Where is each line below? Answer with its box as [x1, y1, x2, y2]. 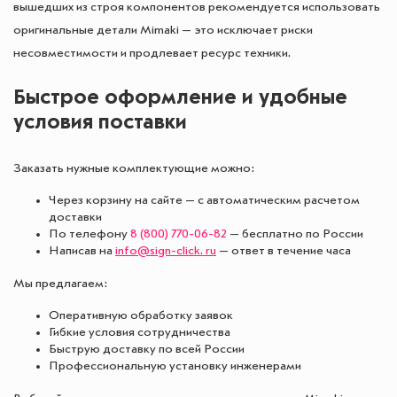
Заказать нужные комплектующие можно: [13, 161, 255, 175]
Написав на [49, 244, 115, 257]
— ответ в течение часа [216, 244, 351, 257]
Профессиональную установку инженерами [49, 359, 301, 372]
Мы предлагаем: [13, 276, 108, 290]
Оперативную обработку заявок [49, 308, 233, 322]
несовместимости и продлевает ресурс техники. [13, 46, 291, 59]
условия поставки [13, 112, 187, 134]
